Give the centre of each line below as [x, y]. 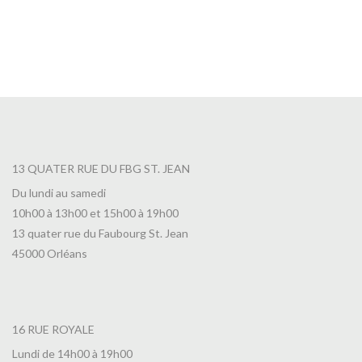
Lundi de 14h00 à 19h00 [72, 353]
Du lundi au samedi [59, 192]
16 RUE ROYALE [53, 329]
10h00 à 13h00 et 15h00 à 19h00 [95, 213]
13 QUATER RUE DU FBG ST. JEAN [101, 168]
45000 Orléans [50, 253]
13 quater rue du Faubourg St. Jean [100, 233]
